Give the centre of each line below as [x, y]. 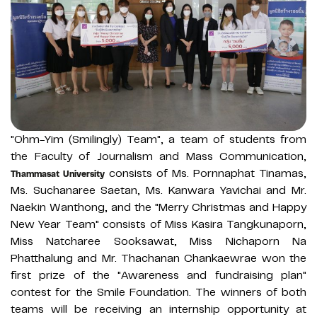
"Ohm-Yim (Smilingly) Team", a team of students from [158, 140]
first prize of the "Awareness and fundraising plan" [158, 276]
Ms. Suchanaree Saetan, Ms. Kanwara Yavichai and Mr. [158, 191]
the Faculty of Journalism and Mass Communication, [158, 157]
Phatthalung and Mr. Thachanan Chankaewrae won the [158, 259]
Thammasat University [58, 174]
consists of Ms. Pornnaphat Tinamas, [206, 174]
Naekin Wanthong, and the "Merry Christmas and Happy [158, 208]
